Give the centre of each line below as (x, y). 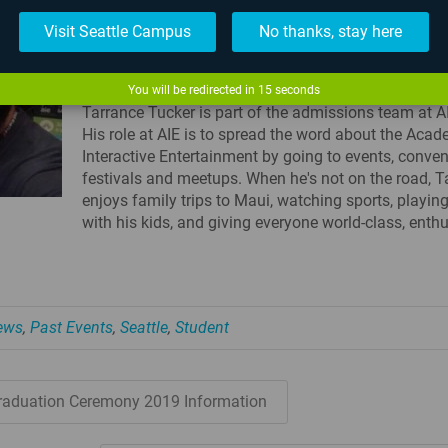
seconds (296, 90)
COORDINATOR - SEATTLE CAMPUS (227, 79)
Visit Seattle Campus (117, 31)
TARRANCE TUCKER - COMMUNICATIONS (250, 54)
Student (202, 327)
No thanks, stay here (331, 31)
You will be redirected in (193, 90)
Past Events (71, 327)
